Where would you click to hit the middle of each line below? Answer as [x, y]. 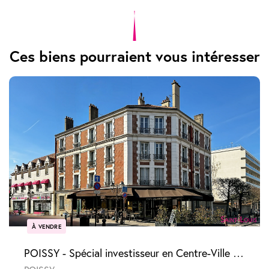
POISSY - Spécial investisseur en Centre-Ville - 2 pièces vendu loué [238, 253]
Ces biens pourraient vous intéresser [134, 56]
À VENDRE [47, 226]
